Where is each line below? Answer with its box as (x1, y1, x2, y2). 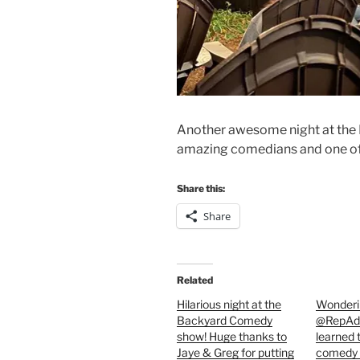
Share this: (177, 182, 225, 194)
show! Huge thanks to (177, 329, 287, 343)
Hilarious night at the (177, 297, 281, 311)
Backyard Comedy (177, 313, 272, 327)
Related (177, 273, 213, 286)
